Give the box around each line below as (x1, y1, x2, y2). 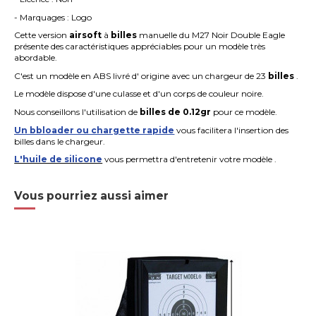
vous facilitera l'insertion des (174, 124, 289, 135)
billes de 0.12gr (140, 107, 212, 118)
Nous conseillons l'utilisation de (14, 107, 140, 118)
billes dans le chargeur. (14, 135, 106, 147)
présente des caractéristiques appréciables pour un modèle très (14, 41, 266, 52)
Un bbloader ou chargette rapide (14, 124, 175, 135)
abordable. (14, 52, 58, 63)
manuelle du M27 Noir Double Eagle (137, 30, 286, 41)
